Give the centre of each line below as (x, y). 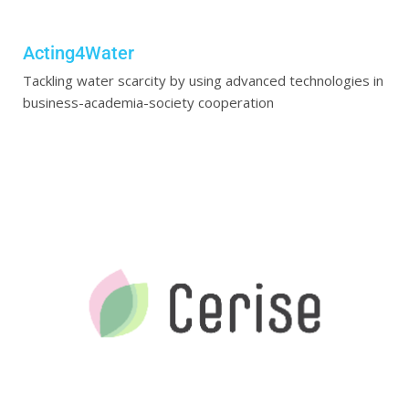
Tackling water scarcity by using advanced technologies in (203, 81)
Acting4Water (79, 53)
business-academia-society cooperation (148, 103)
